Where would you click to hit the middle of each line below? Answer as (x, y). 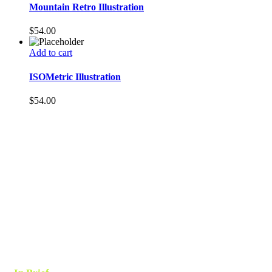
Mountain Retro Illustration (87, 7)
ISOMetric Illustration (75, 76)
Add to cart (51, 53)
